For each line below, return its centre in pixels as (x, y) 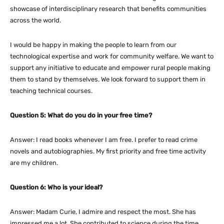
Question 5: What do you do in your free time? (81, 115)
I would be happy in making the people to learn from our (93, 45)
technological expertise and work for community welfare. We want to (112, 56)
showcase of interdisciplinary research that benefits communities (108, 9)
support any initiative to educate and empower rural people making (110, 68)
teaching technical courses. (51, 91)
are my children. (34, 163)
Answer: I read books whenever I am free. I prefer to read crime (104, 140)
